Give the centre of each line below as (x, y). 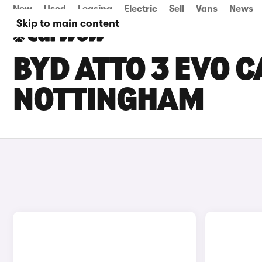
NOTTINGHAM (108, 102)
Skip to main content (68, 23)
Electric (141, 9)
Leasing (95, 9)
